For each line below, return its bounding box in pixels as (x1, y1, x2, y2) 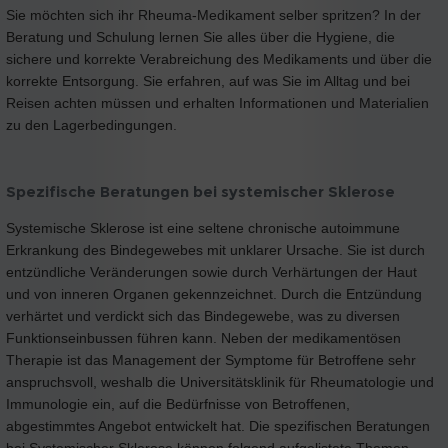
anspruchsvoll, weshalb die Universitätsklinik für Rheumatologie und (6, 373, 434, 390)
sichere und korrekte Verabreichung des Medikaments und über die (6, 51, 432, 68)
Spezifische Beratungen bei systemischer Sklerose (6, 181, 395, 201)
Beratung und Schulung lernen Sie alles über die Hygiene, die (6, 29, 395, 46)
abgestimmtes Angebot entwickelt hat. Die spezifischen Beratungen (6, 417, 430, 434)
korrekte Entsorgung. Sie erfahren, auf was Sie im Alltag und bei (6, 73, 410, 90)
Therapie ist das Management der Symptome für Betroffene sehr (6, 351, 416, 368)
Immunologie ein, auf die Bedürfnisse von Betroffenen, (6, 395, 350, 412)
